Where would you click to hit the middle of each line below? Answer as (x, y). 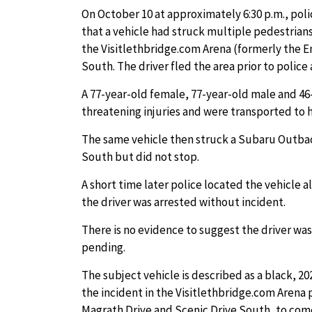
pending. (104, 247)
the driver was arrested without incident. (184, 202)
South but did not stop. (141, 157)
